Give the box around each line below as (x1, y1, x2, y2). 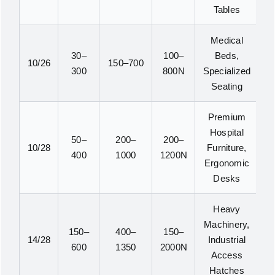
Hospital (209, 127, 244, 138)
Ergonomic (204, 158, 250, 169)
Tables (213, 4, 241, 15)
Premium (207, 112, 246, 123)
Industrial (207, 234, 246, 246)
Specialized (203, 66, 251, 77)
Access (211, 250, 243, 261)
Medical (211, 35, 243, 46)
